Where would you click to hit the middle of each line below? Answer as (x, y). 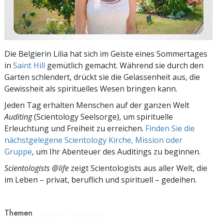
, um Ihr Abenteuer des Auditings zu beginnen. (116, 151)
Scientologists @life (37, 168)
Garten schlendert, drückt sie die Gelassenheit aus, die (102, 77)
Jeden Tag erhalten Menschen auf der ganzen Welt (97, 105)
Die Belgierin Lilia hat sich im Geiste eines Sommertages (106, 54)
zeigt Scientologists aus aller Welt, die (138, 168)
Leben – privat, (42, 179)
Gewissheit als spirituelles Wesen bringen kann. (91, 88)
